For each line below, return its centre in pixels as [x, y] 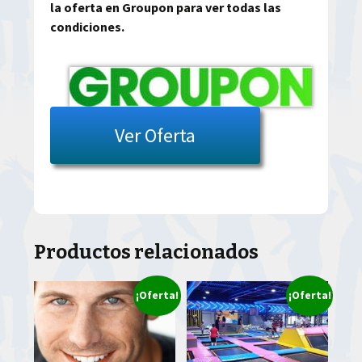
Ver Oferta [156, 136]
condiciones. [88, 27]
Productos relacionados [147, 253]
